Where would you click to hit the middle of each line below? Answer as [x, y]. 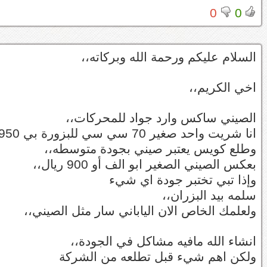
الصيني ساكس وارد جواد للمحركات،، [161, 118]
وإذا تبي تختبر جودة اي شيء [183, 180]
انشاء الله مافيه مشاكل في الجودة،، [163, 241]
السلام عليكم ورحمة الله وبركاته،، [169, 57]
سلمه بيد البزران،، [209, 195]
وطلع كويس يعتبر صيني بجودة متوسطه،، [150, 149]
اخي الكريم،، [223, 87]
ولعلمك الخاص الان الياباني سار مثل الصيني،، [140, 211]
